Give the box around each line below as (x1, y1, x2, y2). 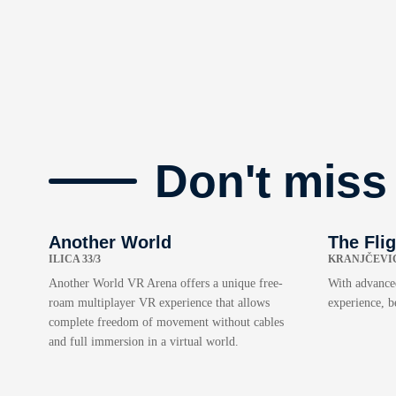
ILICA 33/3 (49, 252, 101, 265)
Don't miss (155, 156, 387, 208)
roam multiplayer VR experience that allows (49, 295, 270, 309)
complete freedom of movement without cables (49, 315, 284, 329)
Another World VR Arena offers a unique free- (49, 276, 283, 290)
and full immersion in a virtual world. (49, 334, 239, 348)
